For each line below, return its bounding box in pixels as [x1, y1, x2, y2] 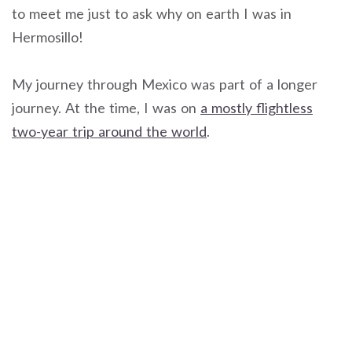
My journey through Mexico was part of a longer [12, 75, 317, 93]
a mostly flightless [200, 99, 313, 117]
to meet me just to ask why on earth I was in [12, 4, 291, 22]
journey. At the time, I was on [12, 99, 200, 117]
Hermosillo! [12, 27, 83, 46]
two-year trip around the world [12, 123, 207, 141]
